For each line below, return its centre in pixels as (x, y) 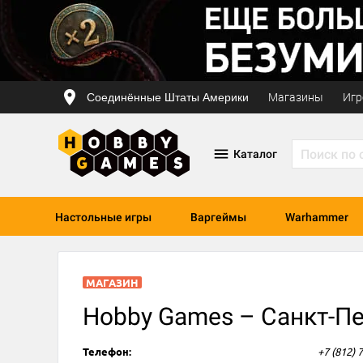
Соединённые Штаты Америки (168, 97)
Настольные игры (103, 217)
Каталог (255, 154)
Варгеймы (218, 217)
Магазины (296, 97)
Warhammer (317, 217)
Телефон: (107, 352)
